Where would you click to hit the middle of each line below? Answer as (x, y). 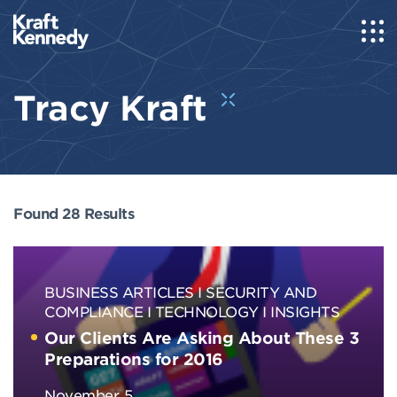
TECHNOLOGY (206, 311)
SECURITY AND (261, 292)
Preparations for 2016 (134, 359)
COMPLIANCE (93, 311)
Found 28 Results (74, 213)
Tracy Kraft (115, 107)
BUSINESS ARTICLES (119, 292)
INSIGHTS (305, 311)
